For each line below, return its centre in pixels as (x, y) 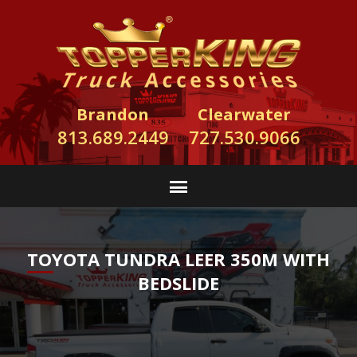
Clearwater (244, 114)
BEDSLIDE (178, 282)
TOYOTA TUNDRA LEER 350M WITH (178, 259)
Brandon (113, 114)
